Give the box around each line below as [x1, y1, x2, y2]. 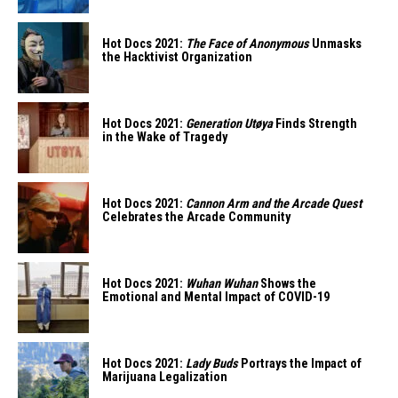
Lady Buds [186, 356, 238, 371]
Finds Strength [273, 116, 357, 131]
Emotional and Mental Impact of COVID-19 [102, 290, 330, 305]
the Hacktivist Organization [102, 50, 252, 65]
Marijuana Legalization [102, 370, 227, 385]
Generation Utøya [186, 116, 273, 131]
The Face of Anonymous [186, 36, 309, 52]
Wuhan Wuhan [186, 276, 258, 291]
